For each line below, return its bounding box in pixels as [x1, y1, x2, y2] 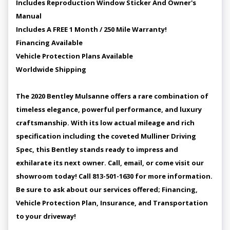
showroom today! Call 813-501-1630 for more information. [16, 171, 213, 181]
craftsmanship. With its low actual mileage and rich [16, 118, 195, 127]
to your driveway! [16, 211, 76, 221]
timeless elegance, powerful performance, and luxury [16, 104, 202, 114]
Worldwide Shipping [16, 64, 86, 74]
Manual [16, 11, 42, 21]
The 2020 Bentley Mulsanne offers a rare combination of [16, 91, 208, 101]
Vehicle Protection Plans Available [16, 51, 133, 61]
